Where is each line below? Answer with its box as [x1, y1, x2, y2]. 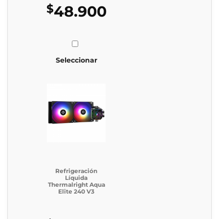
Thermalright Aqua [47, 180, 105, 188]
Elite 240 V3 [58, 187, 94, 195]
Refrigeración [55, 167, 97, 175]
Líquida [65, 174, 88, 181]
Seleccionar [55, 55, 97, 65]
